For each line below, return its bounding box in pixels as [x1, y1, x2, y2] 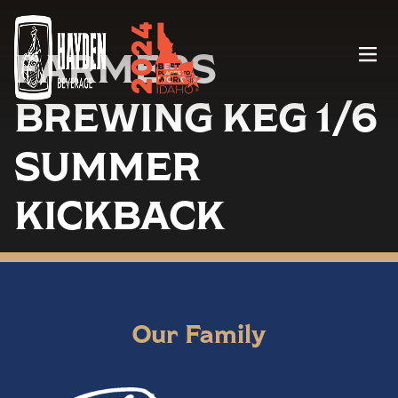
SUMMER [14, 141, 201, 188]
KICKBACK [14, 190, 225, 237]
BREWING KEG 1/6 [14, 92, 377, 139]
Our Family [132, 318, 266, 348]
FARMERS [14, 44, 216, 91]
